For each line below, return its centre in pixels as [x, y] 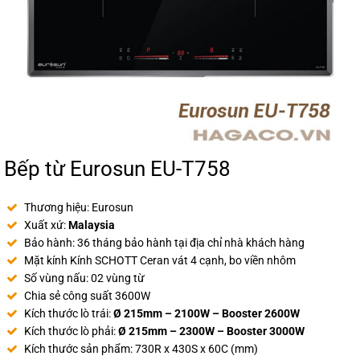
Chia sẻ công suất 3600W [87, 296]
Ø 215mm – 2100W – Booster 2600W [207, 313]
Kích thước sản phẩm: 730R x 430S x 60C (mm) [141, 349]
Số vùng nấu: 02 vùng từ [84, 278]
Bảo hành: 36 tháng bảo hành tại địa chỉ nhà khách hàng [164, 243]
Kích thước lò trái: [69, 313]
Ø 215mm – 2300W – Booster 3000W [211, 331]
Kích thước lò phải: [71, 331]
